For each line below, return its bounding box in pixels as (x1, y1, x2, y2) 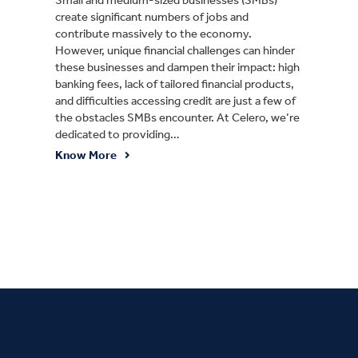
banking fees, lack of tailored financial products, (55, 76, 294, 91)
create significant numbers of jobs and (55, 9, 249, 24)
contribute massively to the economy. (55, 26, 252, 41)
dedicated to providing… (55, 126, 180, 141)
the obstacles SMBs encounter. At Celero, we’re (55, 109, 300, 125)
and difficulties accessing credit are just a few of (55, 93, 296, 108)
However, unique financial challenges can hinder (55, 42, 295, 58)
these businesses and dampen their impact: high (55, 59, 300, 74)
